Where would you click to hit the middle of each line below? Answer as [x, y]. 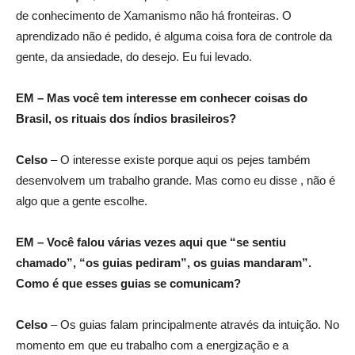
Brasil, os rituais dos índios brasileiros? [126, 118]
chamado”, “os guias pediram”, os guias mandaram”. [164, 263]
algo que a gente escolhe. [82, 201]
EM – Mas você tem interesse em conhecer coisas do [162, 98]
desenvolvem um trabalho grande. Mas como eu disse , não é [176, 180]
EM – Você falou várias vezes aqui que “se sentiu [151, 242]
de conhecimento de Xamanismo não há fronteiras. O [154, 15]
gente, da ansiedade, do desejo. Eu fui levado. [134, 57]
